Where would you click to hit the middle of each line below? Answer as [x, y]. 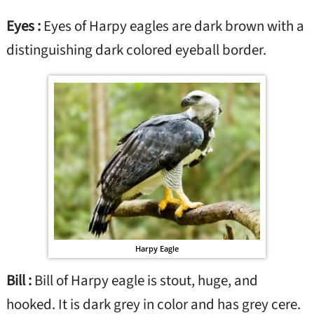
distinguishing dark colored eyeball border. [136, 50]
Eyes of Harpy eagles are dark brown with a [173, 26]
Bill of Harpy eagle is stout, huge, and [146, 281]
